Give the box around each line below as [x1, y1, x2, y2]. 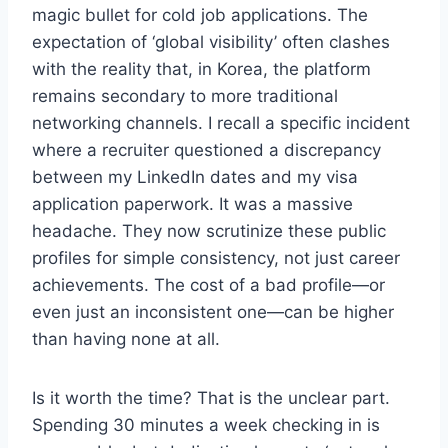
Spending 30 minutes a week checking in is [32, 415, 380, 436]
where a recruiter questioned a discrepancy [32, 140, 381, 161]
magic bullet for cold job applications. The [32, 5, 368, 26]
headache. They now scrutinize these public [32, 221, 386, 242]
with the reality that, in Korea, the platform [32, 59, 371, 80]
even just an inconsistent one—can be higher [32, 302, 394, 323]
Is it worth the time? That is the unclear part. [32, 388, 390, 409]
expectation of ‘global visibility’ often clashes [32, 32, 390, 53]
